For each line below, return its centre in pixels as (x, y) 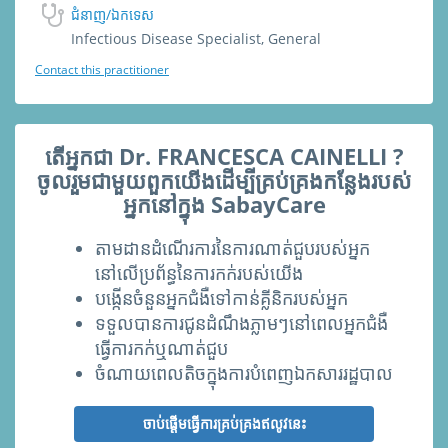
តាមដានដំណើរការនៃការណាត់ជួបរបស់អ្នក (232, 248)
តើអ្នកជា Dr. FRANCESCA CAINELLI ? (224, 156)
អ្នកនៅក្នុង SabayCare (224, 204)
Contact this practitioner (102, 69)
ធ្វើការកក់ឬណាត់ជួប (161, 348)
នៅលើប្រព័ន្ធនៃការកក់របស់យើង (199, 273)
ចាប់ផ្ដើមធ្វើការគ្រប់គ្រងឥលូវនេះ (224, 423)
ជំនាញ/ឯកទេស (112, 14)
